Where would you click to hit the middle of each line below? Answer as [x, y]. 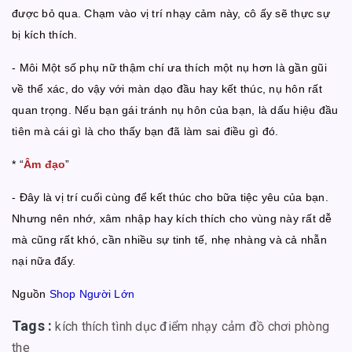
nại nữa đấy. [44, 261]
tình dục [134, 327]
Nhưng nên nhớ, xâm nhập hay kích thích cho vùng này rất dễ [172, 219]
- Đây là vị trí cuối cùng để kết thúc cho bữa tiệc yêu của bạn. [170, 198]
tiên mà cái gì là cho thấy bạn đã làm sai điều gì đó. [145, 132]
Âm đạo [44, 165]
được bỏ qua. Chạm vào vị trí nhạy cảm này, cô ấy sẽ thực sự [171, 14]
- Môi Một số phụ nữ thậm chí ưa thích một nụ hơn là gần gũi [169, 68]
